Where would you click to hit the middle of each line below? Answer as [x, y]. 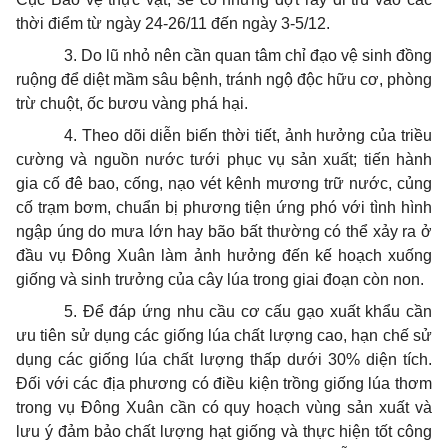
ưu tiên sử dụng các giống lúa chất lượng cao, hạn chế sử [224, 335]
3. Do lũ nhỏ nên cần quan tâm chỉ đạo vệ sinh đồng [248, 55]
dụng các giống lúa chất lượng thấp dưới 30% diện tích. [224, 359]
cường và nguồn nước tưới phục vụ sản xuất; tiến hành [224, 159]
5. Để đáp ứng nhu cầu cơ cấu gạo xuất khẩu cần [248, 311]
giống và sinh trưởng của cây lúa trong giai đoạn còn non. [220, 279]
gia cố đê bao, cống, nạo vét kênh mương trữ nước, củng [224, 183]
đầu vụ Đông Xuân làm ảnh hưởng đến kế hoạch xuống [224, 255]
